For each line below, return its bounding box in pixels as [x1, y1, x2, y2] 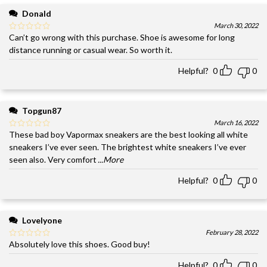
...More [98, 154, 123, 164]
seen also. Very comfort [9, 154, 97, 164]
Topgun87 [22, 105, 61, 116]
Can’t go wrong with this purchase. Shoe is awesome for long [9, 32, 235, 42]
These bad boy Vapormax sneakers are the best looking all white [9, 129, 248, 139]
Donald [22, 8, 51, 18]
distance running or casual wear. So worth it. [9, 44, 172, 55]
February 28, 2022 [206, 228, 258, 236]
